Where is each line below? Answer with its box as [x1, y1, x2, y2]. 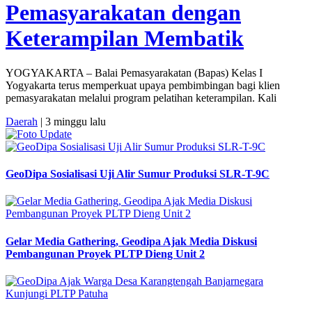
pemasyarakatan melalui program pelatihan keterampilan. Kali [6, 91, 276, 104]
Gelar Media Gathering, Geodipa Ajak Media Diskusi [6, 235, 257, 247]
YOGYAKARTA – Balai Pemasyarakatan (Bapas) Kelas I [6, 66, 263, 79]
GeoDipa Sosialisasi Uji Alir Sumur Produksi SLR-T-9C [6, 167, 270, 180]
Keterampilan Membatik [6, 26, 244, 52]
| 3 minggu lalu [38, 115, 106, 127]
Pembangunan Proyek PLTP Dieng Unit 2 [6, 247, 205, 260]
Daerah [6, 115, 38, 127]
